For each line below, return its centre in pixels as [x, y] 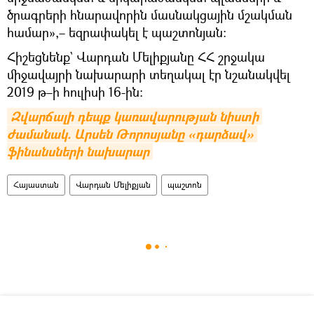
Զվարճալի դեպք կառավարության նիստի [135, 116]
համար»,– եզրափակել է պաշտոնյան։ [117, 32]
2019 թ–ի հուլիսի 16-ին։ [75, 91]
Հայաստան [36, 184]
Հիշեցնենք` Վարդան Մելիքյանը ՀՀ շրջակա [136, 56]
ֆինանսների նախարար [78, 151]
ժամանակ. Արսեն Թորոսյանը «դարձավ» [130, 134]
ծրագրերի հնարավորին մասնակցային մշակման [150, 14]
